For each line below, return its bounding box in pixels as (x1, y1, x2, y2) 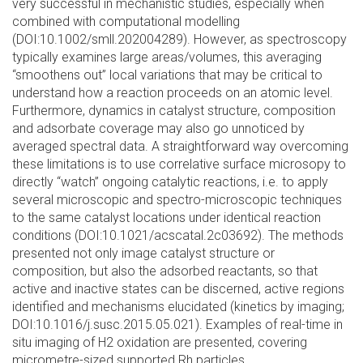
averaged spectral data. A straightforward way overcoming (12, 139, 348, 154)
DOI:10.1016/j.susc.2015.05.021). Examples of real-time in (12, 317, 343, 332)
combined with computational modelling (12, 14, 240, 29)
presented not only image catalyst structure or (12, 246, 275, 261)
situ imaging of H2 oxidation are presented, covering (12, 335, 307, 350)
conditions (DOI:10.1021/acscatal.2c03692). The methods (12, 228, 344, 243)
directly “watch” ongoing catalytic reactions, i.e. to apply (12, 174, 328, 190)
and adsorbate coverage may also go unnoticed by (12, 121, 305, 136)
